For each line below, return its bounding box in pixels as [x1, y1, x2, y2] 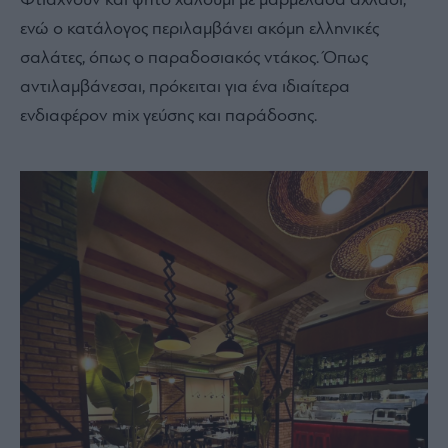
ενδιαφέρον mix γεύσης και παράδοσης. [20, 107, 317, 126]
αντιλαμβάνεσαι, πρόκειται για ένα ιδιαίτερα [20, 78, 350, 97]
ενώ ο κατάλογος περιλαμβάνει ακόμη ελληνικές [20, 20, 379, 39]
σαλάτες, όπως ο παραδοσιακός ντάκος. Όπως [20, 49, 368, 68]
